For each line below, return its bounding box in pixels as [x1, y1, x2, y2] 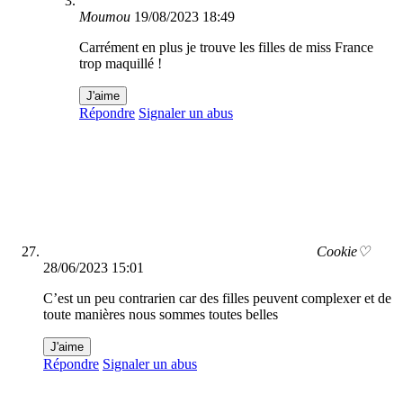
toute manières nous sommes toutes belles [43, 307, 278, 323]
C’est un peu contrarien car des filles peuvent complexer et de [43, 291, 391, 307]
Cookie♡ [317, 244, 370, 260]
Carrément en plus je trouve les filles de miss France [79, 40, 373, 56]
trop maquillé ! [79, 56, 162, 72]
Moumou [79, 9, 130, 25]
